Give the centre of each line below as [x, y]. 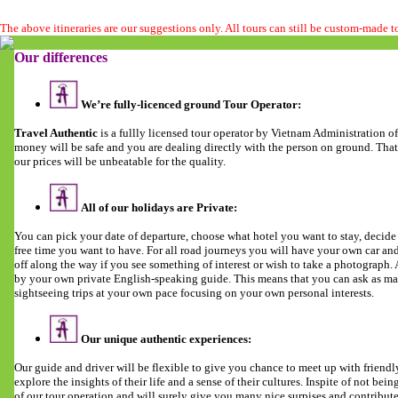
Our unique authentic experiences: [165, 339]
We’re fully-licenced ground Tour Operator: [190, 104]
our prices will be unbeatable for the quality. [120, 161]
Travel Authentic [56, 133]
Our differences [61, 57]
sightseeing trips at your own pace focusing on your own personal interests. [194, 293]
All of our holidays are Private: [158, 207]
